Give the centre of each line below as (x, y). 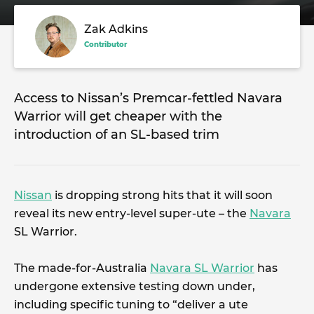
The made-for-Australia (82, 268)
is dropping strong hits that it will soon (162, 195)
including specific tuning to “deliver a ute (131, 305)
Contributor (105, 45)
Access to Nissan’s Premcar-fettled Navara (148, 98)
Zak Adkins (116, 29)
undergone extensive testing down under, (135, 286)
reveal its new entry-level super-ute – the (132, 213)
